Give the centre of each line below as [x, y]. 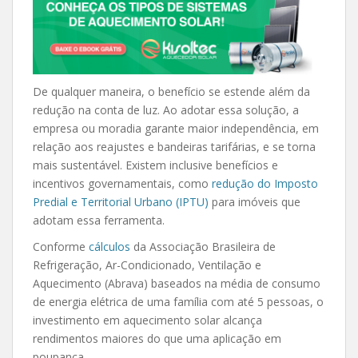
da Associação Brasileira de [203, 246]
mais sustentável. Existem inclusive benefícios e [155, 165]
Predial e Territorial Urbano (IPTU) [121, 201]
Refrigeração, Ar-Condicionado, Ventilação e [147, 265]
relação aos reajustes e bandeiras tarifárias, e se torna [174, 146]
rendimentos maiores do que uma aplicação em [157, 338]
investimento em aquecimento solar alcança [147, 320]
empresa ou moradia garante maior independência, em [176, 128]
